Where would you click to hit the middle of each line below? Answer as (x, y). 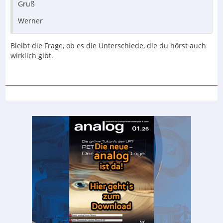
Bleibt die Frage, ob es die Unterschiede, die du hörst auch (108, 45)
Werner (30, 20)
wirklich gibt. (32, 55)
